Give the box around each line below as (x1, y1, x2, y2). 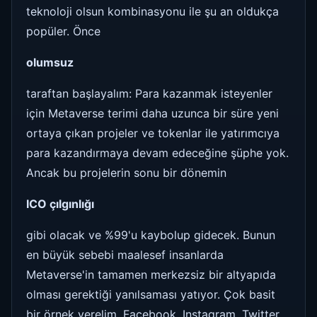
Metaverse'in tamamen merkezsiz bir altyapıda (26, 267, 276, 282)
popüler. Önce (26, 23, 100, 38)
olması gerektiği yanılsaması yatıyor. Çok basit (26, 287, 275, 301)
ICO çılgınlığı (26, 196, 94, 211)
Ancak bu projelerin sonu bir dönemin (26, 165, 226, 180)
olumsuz (26, 54, 74, 69)
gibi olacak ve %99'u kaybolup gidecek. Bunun (26, 227, 275, 242)
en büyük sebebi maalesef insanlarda (26, 247, 224, 262)
